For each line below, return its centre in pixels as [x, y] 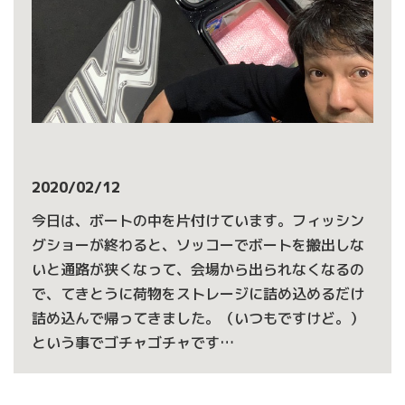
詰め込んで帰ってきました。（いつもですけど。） [198, 318]
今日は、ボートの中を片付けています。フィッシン [198, 221]
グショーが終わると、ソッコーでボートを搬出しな [198, 245]
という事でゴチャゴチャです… [133, 343]
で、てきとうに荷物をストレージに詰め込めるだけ [198, 294]
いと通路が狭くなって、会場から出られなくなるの [198, 269]
